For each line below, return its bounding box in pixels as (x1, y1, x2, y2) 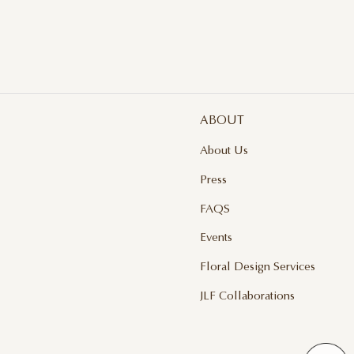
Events (200, 232, 233, 245)
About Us (200, 145, 249, 158)
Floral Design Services (200, 261, 316, 273)
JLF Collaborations (200, 290, 296, 303)
